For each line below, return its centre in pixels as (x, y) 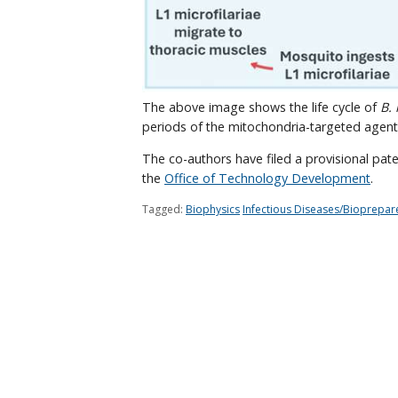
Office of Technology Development (267, 179)
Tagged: (163, 209)
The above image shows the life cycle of (261, 107)
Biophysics (213, 209)
